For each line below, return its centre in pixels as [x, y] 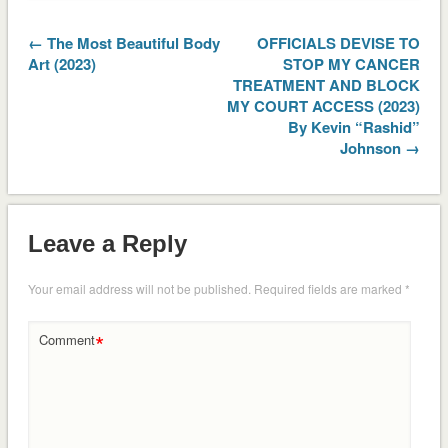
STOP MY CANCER [352, 63]
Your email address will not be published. [139, 289]
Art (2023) [61, 63]
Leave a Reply [107, 244]
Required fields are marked [329, 289]
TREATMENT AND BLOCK [327, 84]
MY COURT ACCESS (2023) [324, 105]
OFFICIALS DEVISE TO [339, 42]
